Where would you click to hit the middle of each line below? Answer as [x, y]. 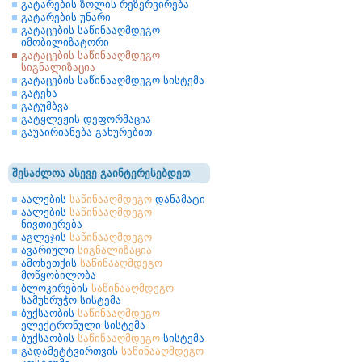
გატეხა [39, 93]
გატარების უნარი [66, 17]
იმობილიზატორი [65, 42]
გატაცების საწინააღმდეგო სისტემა [113, 80]
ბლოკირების [56, 288]
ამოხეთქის [51, 263]
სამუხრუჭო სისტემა [71, 300]
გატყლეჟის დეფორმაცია [86, 119]
